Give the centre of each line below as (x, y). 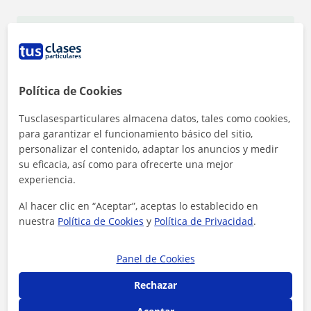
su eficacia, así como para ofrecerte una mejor (126, 164)
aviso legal (152, 261)
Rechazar (155, 285)
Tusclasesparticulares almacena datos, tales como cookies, (155, 118)
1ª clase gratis (60, 27)
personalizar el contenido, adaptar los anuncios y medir (149, 149)
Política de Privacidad (204, 221)
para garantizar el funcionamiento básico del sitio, (136, 134)
